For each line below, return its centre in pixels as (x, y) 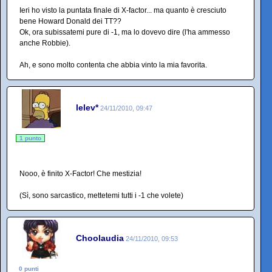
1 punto (30, 138)
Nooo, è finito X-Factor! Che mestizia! (80, 173)
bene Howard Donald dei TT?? (70, 21)
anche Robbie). (45, 43)
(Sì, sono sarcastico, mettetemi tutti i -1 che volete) (101, 195)
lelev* (87, 108)
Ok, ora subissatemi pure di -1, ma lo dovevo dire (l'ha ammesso (125, 32)
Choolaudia (100, 238)
